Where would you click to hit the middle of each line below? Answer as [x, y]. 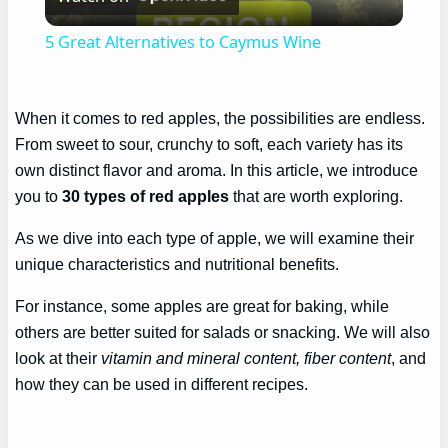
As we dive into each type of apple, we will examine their [215, 237]
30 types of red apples [146, 195]
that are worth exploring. [316, 195]
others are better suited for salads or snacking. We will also [223, 332]
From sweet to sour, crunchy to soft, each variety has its [209, 143]
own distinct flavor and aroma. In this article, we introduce [217, 169]
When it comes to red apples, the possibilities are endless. [220, 117]
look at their [58, 358]
